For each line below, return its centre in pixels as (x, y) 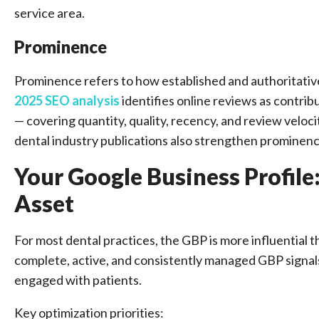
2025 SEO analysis (67, 100)
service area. (49, 13)
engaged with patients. (78, 280)
